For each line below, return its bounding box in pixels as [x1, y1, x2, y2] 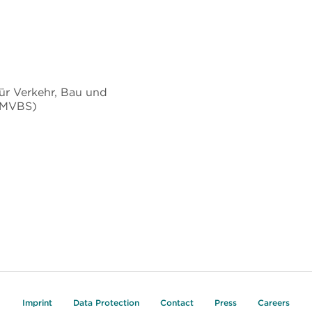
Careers [258, 297, 290, 308]
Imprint [22, 297, 52, 308]
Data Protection [73, 297, 139, 308]
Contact [160, 297, 194, 308]
